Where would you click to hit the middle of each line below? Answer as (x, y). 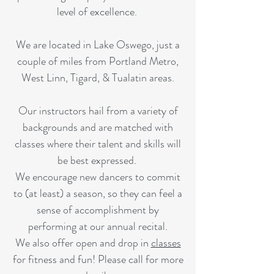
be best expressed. (98, 160)
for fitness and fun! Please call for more (98, 259)
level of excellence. (98, 12)
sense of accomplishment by (98, 210)
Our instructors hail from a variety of (98, 111)
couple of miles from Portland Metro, (98, 61)
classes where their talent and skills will (98, 144)
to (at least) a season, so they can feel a (98, 193)
